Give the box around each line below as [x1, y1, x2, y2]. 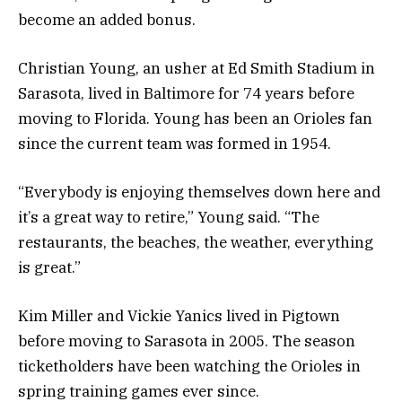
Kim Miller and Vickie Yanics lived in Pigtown [18, 306, 340, 327]
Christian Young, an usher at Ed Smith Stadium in [18, 58, 375, 79]
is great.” [18, 258, 81, 278]
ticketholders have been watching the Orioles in [18, 356, 361, 377]
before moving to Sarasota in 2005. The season [18, 331, 355, 352]
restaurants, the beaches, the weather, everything [18, 232, 373, 253]
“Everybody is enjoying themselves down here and [18, 182, 380, 203]
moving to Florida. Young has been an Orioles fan [18, 109, 372, 129]
